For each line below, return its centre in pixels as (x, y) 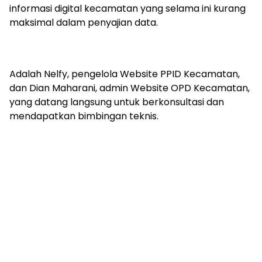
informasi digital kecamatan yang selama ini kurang (127, 9)
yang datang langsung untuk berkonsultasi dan (117, 102)
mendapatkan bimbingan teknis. (84, 116)
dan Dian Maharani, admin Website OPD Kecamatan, (130, 88)
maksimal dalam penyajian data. (84, 23)
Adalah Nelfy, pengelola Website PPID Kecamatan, (125, 74)
